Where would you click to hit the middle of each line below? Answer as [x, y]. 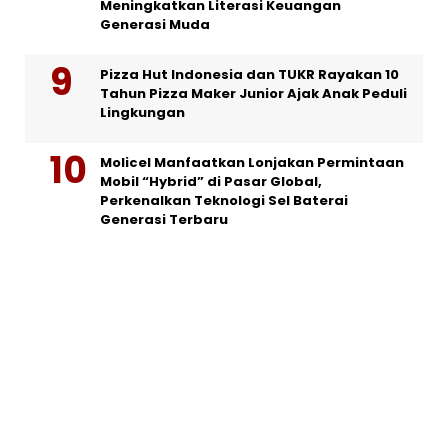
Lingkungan [142, 112]
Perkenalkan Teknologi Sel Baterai [224, 200]
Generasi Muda [155, 24]
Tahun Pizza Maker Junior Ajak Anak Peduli [253, 93]
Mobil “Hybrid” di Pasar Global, [211, 181]
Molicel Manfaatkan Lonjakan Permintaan [252, 162]
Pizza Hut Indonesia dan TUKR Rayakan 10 [249, 74]
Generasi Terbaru [164, 219]
